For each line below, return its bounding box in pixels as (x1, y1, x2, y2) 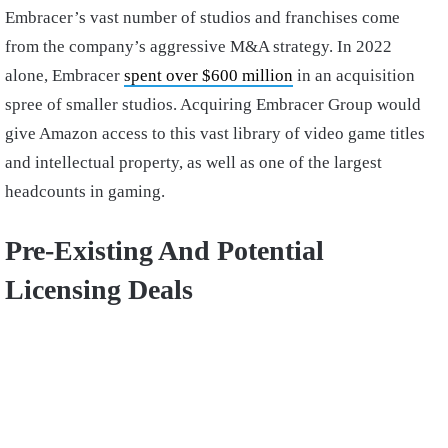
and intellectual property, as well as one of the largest (5, 152, 382, 172)
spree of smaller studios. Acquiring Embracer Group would (5, 94, 421, 114)
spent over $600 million (124, 65, 293, 85)
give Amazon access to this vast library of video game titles (5, 123, 425, 143)
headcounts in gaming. (5, 181, 169, 201)
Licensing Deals (5, 273, 193, 305)
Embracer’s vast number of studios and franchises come (5, 7, 400, 27)
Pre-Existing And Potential (5, 234, 324, 266)
